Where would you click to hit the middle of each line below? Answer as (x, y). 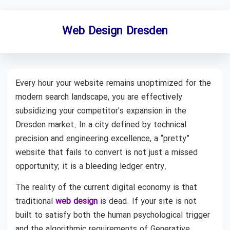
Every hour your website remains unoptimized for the (113, 83)
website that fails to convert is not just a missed (107, 153)
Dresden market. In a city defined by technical (101, 125)
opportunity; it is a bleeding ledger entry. (91, 167)
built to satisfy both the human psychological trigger (113, 216)
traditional (35, 202)
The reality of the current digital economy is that (106, 188)
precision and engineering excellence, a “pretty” (102, 139)
